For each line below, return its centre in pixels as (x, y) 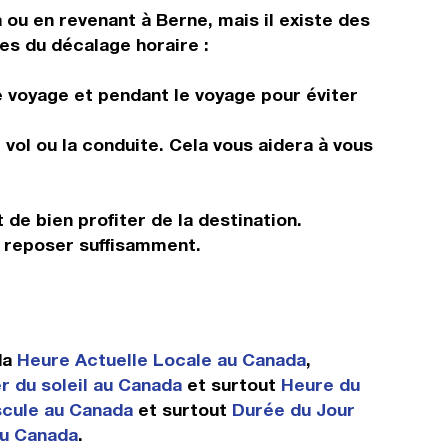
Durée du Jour (293, 409)
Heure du (320, 384)
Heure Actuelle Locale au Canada (161, 359)
